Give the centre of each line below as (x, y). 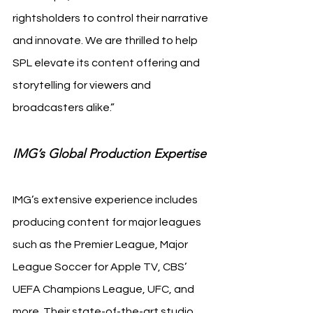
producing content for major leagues (108, 222)
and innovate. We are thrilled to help (106, 41)
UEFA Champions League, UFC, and (104, 289)
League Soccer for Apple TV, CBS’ (101, 267)
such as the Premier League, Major (101, 245)
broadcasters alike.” (64, 108)
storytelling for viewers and (83, 85)
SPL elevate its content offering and (107, 63)
